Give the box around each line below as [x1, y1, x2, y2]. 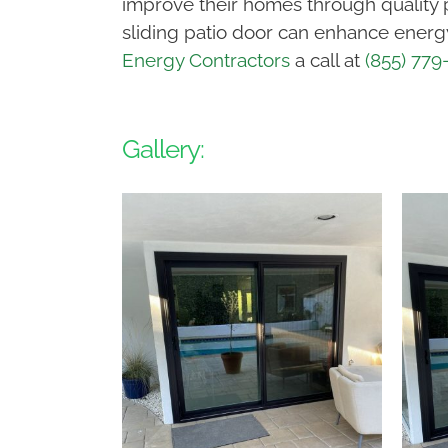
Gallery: [121, 134, 204, 164]
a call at [289, 49, 365, 71]
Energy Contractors [121, 49, 290, 71]
